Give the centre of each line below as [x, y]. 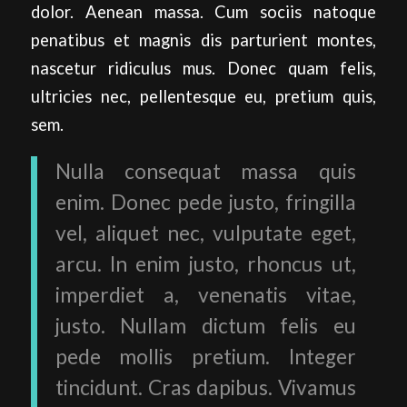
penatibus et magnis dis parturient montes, [203, 40]
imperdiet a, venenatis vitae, [205, 295]
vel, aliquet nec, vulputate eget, [205, 233]
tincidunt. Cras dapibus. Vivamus [205, 387]
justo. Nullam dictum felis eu [205, 326]
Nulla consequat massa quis [205, 171]
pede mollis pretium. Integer [205, 357]
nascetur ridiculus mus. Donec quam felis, [203, 68]
